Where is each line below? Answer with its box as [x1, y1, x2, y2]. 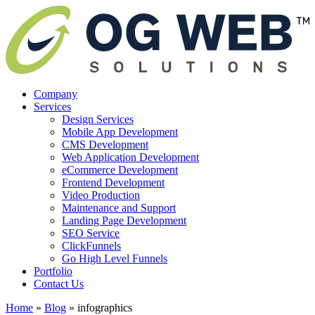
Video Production [62, 188, 140, 201]
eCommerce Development [62, 163, 178, 176]
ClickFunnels [62, 239, 121, 252]
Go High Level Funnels [62, 252, 167, 264]
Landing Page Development [62, 214, 186, 226]
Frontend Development [62, 176, 165, 188]
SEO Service [62, 226, 120, 239]
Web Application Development [62, 150, 199, 163]
